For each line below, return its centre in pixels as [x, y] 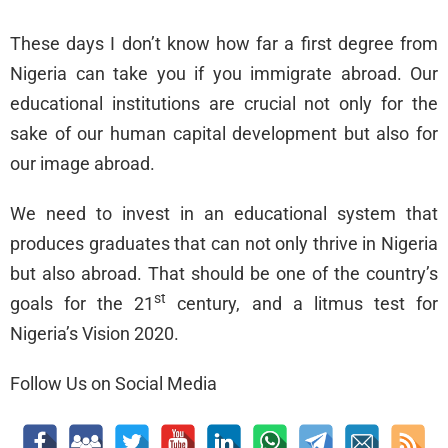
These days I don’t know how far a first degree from [224, 44]
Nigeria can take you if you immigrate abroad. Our [224, 74]
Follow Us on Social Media [113, 384]
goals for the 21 [82, 304]
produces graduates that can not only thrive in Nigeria [224, 244]
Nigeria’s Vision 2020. [94, 334]
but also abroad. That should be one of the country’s [224, 274]
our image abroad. [82, 164]
